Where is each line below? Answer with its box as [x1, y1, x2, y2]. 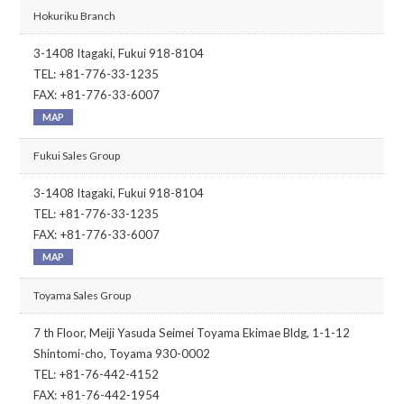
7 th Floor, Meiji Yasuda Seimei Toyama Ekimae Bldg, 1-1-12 [33, 326, 351, 340]
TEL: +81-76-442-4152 [33, 367, 160, 381]
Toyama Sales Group [33, 289, 132, 302]
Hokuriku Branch [33, 9, 116, 23]
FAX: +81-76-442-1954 [33, 388, 161, 402]
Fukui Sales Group [33, 149, 121, 162]
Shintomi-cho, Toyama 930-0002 [33, 346, 211, 361]
